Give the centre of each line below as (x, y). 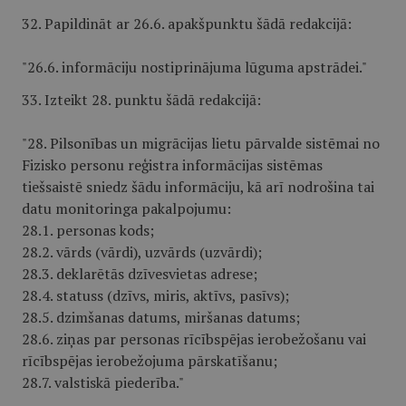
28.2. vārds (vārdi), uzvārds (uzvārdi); (142, 252)
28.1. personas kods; (88, 230)
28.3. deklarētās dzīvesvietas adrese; (140, 274)
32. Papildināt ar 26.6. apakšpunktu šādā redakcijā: (187, 24)
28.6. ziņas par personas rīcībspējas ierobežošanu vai (194, 339)
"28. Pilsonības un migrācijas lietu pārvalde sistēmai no (201, 143)
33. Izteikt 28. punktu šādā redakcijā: (141, 100)
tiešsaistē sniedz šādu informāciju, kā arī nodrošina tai (198, 187)
